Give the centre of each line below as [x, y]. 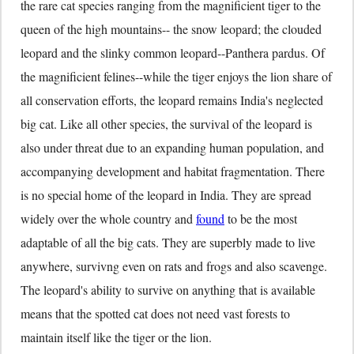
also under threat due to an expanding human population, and [172, 147]
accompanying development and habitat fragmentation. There [173, 171]
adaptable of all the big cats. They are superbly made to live [168, 242]
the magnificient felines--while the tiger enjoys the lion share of [176, 76]
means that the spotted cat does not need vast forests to [155, 313]
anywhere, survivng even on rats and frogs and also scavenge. [174, 265]
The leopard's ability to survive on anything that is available [168, 289]
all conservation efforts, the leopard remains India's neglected [172, 100]
